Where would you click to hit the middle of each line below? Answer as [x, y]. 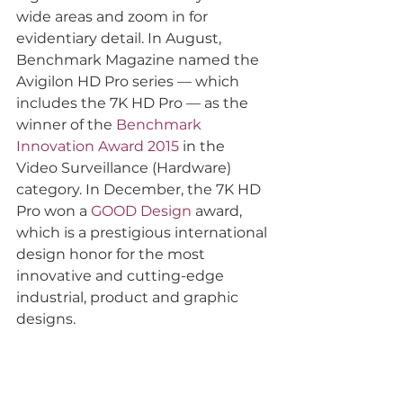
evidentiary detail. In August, [121, 38]
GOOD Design [141, 210]
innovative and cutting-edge [122, 275]
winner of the [66, 124]
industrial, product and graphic [129, 297]
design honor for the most [112, 254]
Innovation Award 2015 [98, 146]
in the [204, 146]
